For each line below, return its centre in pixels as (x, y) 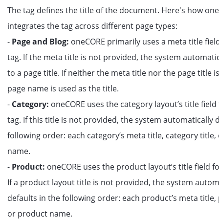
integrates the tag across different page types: (92, 26)
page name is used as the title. (63, 88)
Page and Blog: (41, 42)
